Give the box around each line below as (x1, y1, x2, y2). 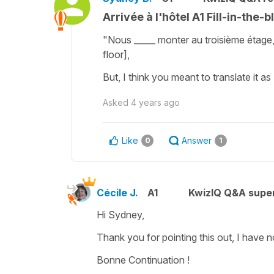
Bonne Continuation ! (97, 253, 190, 266)
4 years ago (131, 97, 180, 108)
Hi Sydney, (97, 208, 147, 221)
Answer (182, 135, 212, 146)
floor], (103, 48, 132, 61)
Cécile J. (97, 186, 138, 199)
